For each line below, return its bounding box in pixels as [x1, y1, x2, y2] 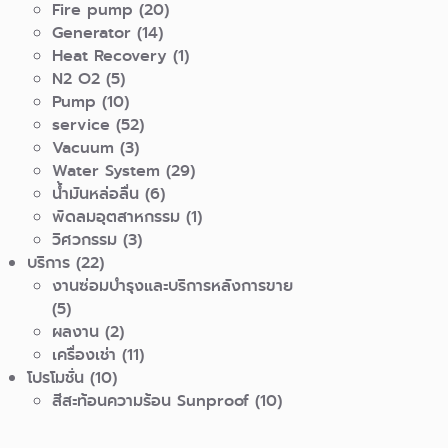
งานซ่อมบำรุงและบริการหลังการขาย [52, 273, 294, 297]
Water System [52, 158, 161, 182]
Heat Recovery [52, 43, 168, 67]
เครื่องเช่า [52, 342, 117, 366]
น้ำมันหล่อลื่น [52, 181, 140, 205]
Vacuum [52, 135, 115, 159]
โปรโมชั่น [27, 365, 85, 389]
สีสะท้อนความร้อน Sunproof [52, 388, 250, 412]
